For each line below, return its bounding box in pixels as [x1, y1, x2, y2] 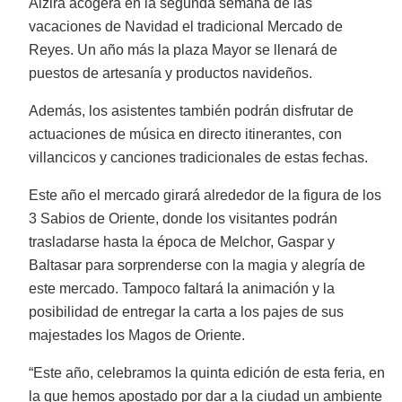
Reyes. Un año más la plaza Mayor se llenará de [29, 42, 338, 58]
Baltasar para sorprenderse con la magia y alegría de [29, 258, 366, 274]
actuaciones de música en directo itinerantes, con [29, 127, 343, 143]
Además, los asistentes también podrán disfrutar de [29, 103, 354, 119]
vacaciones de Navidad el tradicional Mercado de [29, 19, 344, 35]
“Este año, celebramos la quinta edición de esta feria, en [29, 365, 386, 381]
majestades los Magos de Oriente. [29, 328, 246, 344]
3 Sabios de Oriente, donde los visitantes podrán [29, 211, 338, 227]
